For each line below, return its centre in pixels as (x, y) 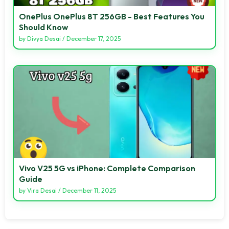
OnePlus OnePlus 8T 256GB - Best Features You (112, 16)
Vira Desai (42, 190)
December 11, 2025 (89, 190)
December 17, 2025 (94, 38)
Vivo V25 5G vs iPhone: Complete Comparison (107, 168)
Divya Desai (44, 38)
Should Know (43, 27)
